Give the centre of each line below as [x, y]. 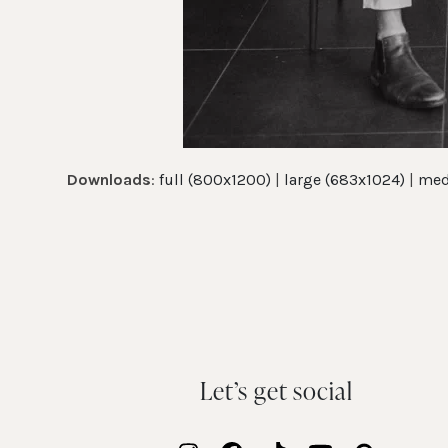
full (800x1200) [215, 179]
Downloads [109, 179]
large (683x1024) [345, 179]
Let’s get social [276, 390]
